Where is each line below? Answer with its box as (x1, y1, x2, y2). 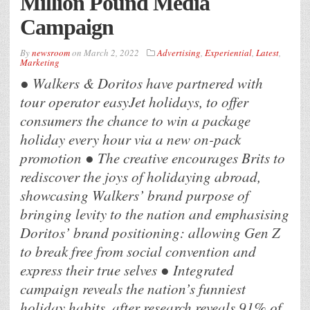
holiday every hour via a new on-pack (20, 129, 241, 149)
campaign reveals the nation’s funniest (20, 279, 246, 299)
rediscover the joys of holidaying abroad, (20, 167, 261, 187)
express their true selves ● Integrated (20, 260, 234, 280)
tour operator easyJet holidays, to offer (20, 92, 248, 112)
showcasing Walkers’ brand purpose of (20, 185, 249, 206)
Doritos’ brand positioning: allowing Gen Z (20, 223, 280, 243)
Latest (256, 46, 279, 60)
